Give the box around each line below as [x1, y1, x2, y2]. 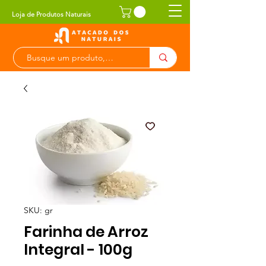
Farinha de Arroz [24, 221, 148, 242]
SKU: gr [24, 204, 53, 216]
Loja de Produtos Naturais [12, 10, 91, 18]
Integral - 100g [24, 239, 132, 260]
